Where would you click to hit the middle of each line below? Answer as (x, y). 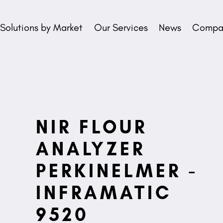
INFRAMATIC (104, 192)
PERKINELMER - (117, 170)
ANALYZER (91, 148)
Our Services (121, 27)
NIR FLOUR (92, 126)
